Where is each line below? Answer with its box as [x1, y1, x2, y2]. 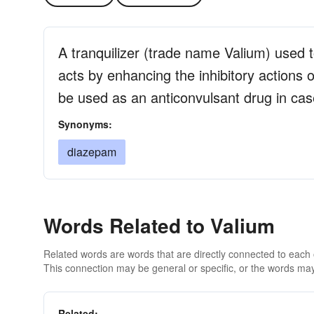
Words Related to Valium [43, 211, 275, 240]
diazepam [67, 144, 116, 160]
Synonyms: [58, 117, 112, 131]
